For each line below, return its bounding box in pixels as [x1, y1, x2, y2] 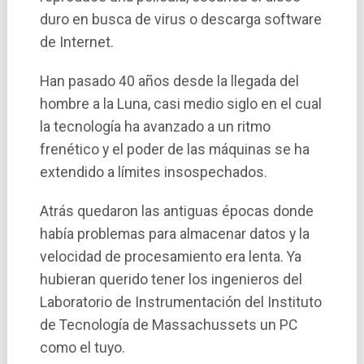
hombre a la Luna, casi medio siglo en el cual [39, 96, 322, 113]
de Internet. [39, 34, 114, 51]
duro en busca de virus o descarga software [39, 11, 322, 28]
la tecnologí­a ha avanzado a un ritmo [39, 119, 271, 136]
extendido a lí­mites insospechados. [39, 164, 267, 181]
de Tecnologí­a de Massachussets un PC [39, 317, 297, 334]
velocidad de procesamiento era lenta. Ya [39, 249, 301, 266]
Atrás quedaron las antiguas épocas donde [39, 203, 314, 220]
